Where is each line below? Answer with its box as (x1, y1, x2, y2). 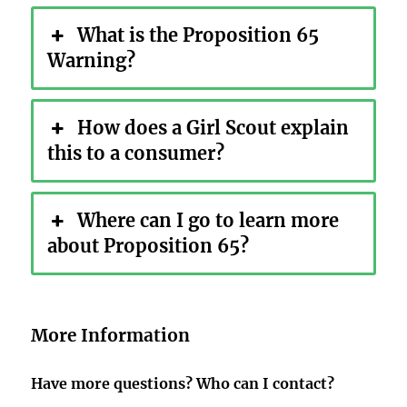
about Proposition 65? (47, 233, 250, 257)
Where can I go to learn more (76, 208, 339, 232)
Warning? (47, 48, 136, 72)
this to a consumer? (47, 141, 225, 164)
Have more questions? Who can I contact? (31, 373, 335, 392)
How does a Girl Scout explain (76, 115, 349, 139)
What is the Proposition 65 (76, 23, 319, 46)
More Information (31, 323, 191, 346)
